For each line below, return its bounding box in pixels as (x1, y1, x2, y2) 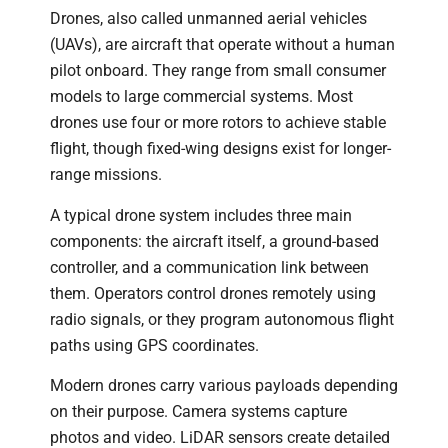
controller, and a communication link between (50, 257, 369, 277)
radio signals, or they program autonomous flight (50, 309, 394, 329)
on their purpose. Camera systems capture (50, 402, 347, 422)
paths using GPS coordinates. (50, 335, 259, 355)
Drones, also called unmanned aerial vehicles (50, 9, 367, 29)
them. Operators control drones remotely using (50, 283, 376, 303)
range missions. (50, 165, 162, 185)
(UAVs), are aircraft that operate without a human (50, 35, 395, 55)
